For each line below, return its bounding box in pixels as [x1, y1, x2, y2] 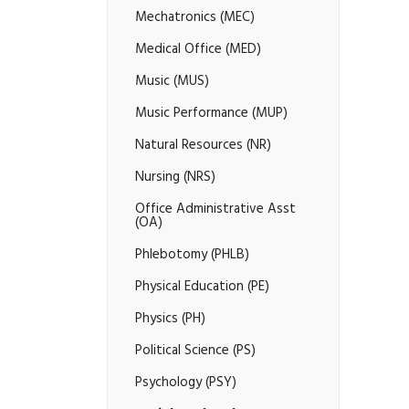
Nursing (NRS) [135, 164, 215, 192]
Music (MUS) [135, 68, 209, 96]
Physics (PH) [135, 306, 205, 333]
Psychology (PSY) [135, 370, 236, 397]
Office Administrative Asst [135, 196, 296, 224]
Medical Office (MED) [135, 37, 261, 64]
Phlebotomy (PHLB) [135, 242, 249, 269]
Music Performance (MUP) [135, 100, 288, 128]
